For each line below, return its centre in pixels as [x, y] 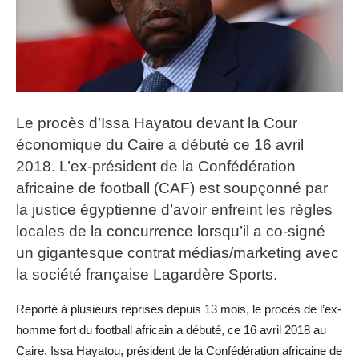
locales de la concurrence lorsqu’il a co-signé [171, 232]
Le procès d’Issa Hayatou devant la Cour [157, 123]
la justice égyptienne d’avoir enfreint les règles [174, 210]
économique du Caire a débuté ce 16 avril [160, 145]
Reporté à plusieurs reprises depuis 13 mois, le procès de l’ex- [179, 309]
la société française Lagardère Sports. [147, 275]
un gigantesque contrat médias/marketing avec [177, 253]
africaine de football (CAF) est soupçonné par [172, 188]
